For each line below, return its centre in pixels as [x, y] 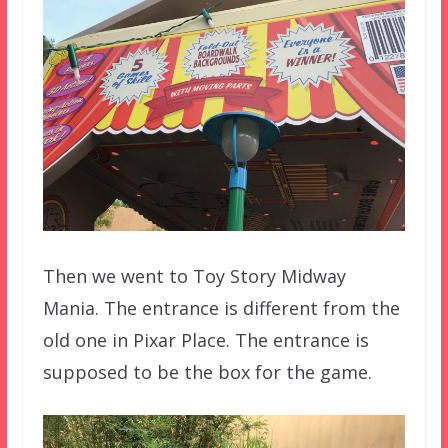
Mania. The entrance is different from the [221, 307]
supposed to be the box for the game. [207, 371]
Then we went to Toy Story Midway [194, 275]
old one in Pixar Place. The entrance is [205, 339]
